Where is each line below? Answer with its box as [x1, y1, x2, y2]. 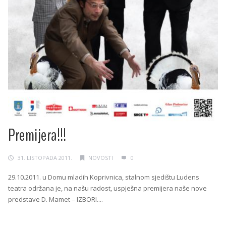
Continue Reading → [8, 214, 71, 223]
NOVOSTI [88, 154, 113, 162]
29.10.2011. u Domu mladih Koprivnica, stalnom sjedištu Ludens [8, 173, 199, 182]
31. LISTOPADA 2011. [18, 154, 72, 162]
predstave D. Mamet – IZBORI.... [8, 195, 103, 204]
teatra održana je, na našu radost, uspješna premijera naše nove [8, 184, 207, 193]
